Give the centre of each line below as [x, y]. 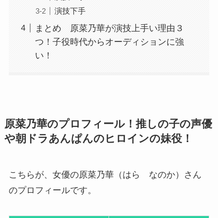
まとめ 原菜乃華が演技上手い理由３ [109, 28]
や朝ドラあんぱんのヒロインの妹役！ [98, 139]
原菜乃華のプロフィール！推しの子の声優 [108, 124]
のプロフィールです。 [52, 191]
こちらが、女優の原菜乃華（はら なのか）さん [105, 175]
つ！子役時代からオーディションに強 [109, 42]
